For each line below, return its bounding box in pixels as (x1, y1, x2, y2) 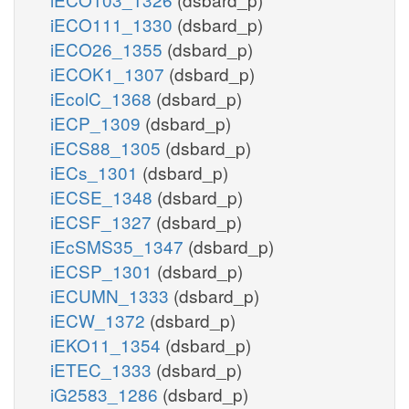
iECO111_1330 (50, 11, 177, 37)
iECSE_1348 (50, 184, 157, 209)
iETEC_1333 (50, 356, 156, 382)
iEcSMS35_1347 (50, 233, 188, 258)
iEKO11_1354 (50, 331, 165, 357)
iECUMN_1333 (50, 282, 173, 308)
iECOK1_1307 (50, 60, 169, 86)
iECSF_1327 (50, 208, 156, 234)
